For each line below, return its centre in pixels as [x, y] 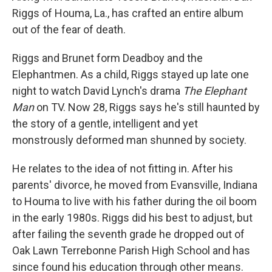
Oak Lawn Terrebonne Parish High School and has [131, 250]
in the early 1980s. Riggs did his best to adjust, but [132, 218]
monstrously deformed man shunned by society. [129, 140]
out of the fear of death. [69, 29]
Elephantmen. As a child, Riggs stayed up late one [131, 74]
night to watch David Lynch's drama [97, 91]
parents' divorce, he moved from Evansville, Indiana [135, 185]
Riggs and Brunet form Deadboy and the [107, 58]
